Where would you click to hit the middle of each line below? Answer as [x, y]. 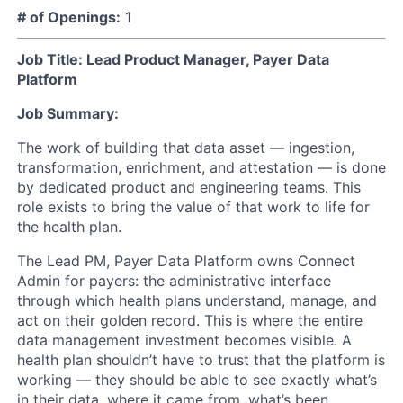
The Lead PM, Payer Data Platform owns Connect [186, 260]
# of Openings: [69, 17]
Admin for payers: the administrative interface [174, 280]
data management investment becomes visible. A [184, 340]
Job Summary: [68, 113]
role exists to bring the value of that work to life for [193, 206]
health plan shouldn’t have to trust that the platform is [201, 359]
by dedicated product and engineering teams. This [189, 187]
